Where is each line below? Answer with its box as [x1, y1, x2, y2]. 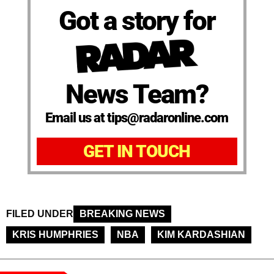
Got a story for [58, 4, 215, 37]
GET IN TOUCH [83, 141, 191, 162]
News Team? [65, 78, 209, 111]
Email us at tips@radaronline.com [45, 110, 229, 126]
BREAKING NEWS [80, 209, 165, 220]
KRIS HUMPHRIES [12, 229, 98, 240]
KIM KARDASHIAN [157, 229, 245, 240]
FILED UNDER [6, 209, 73, 220]
